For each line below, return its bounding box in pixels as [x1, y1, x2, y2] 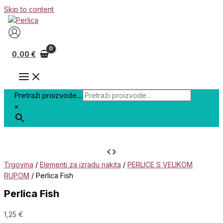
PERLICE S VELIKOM [127, 160, 193, 169]
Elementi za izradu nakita [40, 160, 121, 169]
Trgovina [4, 160, 33, 169]
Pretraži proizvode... [14, 91, 83, 101]
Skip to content [4, 5, 54, 13]
